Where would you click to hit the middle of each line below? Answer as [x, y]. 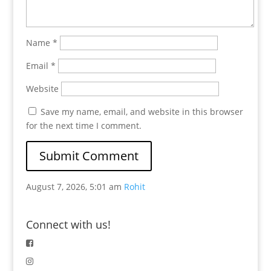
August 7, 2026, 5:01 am [73, 187]
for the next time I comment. [83, 126]
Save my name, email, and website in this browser [142, 112]
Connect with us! [68, 224]
